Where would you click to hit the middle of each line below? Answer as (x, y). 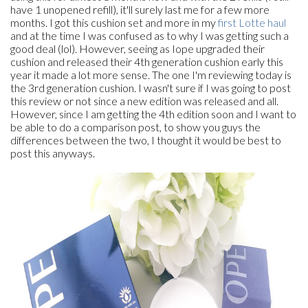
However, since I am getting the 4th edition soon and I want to (153, 114)
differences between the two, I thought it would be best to (146, 140)
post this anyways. (53, 153)
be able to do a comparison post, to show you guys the (135, 127)
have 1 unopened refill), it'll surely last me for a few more (140, 9)
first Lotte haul (252, 22)
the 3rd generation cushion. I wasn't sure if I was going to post (151, 88)
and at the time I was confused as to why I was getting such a (150, 35)
